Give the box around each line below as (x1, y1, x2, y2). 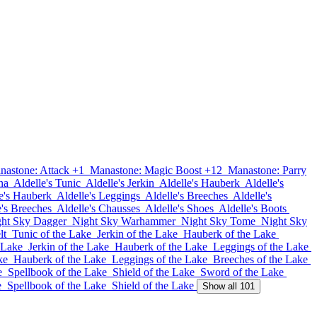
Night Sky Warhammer (72, 215, 175, 227)
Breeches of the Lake (213, 253, 308, 265)
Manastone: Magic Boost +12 (90, 164, 222, 176)
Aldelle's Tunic (13, 177, 81, 189)
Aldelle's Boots (219, 202, 287, 214)
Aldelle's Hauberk (159, 177, 240, 189)
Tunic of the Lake (12, 228, 91, 240)
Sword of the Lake (200, 266, 284, 278)
